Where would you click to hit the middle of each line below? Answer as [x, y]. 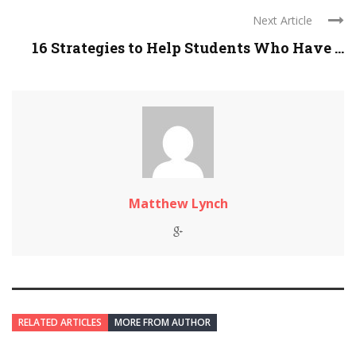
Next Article [282, 20]
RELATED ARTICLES [60, 322]
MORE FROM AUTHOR [163, 322]
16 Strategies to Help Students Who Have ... [188, 48]
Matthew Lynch [178, 203]
